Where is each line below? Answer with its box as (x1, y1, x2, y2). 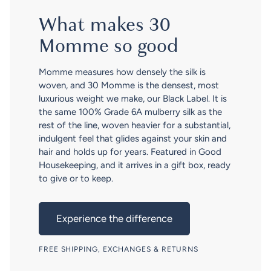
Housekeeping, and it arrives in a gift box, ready (39, 160, 230, 171)
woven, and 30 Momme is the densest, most (39, 80, 219, 91)
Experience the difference (56, 212, 172, 225)
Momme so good (39, 33, 178, 60)
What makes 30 (39, 12, 171, 39)
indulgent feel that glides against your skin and (39, 133, 227, 145)
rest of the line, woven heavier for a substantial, (39, 120, 230, 131)
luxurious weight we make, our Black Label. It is (39, 93, 227, 105)
